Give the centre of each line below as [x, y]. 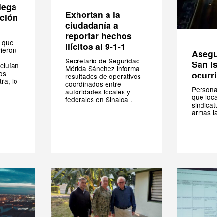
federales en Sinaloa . [99, 99]
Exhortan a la [93, 14]
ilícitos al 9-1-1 [95, 46]
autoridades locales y [98, 91]
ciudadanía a [92, 25]
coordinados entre [93, 84]
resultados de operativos [103, 76]
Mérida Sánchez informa [102, 68]
